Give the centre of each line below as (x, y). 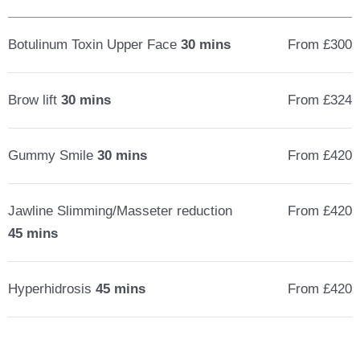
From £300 (319, 45)
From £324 (319, 100)
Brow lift (35, 100)
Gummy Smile (53, 155)
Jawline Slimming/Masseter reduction (120, 211)
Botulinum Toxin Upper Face (94, 45)
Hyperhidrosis (52, 289)
